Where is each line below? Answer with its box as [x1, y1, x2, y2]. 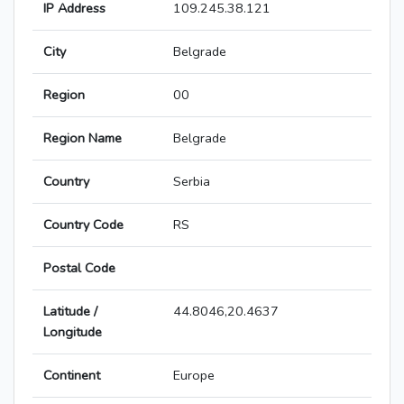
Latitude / [43, 302, 97, 321]
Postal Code [43, 259, 115, 278]
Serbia [173, 172, 210, 191]
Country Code [43, 216, 124, 234]
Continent [43, 366, 100, 385]
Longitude [43, 323, 102, 342]
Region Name [43, 129, 122, 148]
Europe [173, 366, 215, 385]
